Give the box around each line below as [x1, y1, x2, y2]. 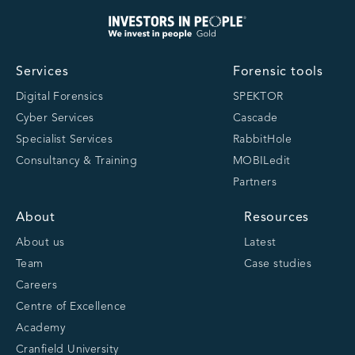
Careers [16, 280, 57, 292]
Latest [244, 237, 277, 249]
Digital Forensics [16, 91, 104, 103]
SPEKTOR [232, 91, 284, 103]
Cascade [232, 113, 278, 124]
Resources [244, 212, 310, 225]
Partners [232, 177, 277, 189]
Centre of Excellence [16, 301, 127, 313]
